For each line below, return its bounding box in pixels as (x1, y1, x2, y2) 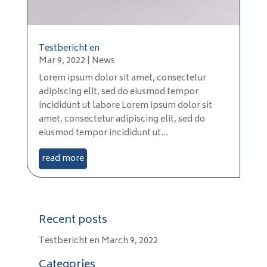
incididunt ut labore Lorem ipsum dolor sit (38, 98, 212, 114)
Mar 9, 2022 (38, 54, 85, 69)
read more (41, 151, 84, 167)
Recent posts (38, 211, 107, 231)
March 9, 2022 (101, 234, 158, 249)
